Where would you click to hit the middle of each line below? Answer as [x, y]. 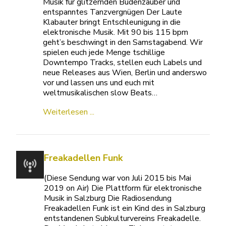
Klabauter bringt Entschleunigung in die [112, 22]
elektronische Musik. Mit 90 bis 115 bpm [116, 32]
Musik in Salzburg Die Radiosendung [107, 198]
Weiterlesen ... [69, 112]
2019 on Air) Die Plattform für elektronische [123, 188]
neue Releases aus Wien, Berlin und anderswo [125, 73]
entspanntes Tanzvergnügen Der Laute [113, 12]
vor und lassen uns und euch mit [99, 83]
